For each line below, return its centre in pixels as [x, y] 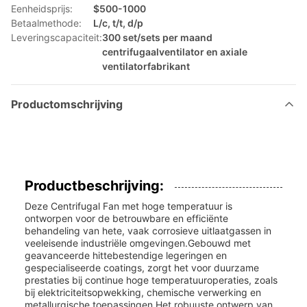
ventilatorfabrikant [146, 66]
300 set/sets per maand [157, 37]
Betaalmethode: [46, 23]
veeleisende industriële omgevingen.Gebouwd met [138, 243]
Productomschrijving [67, 104]
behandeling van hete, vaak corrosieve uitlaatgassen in [148, 231]
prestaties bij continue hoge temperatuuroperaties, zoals [151, 280]
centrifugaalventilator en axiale [175, 52]
